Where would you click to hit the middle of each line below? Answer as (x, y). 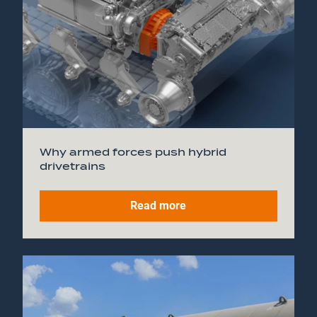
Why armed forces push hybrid (133, 152)
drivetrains (73, 166)
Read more (158, 205)
